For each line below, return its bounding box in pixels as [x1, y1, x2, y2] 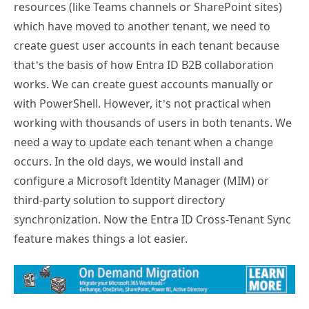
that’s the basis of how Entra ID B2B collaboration [14, 57, 274, 72]
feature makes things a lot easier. [14, 231, 188, 246]
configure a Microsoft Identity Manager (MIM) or [14, 173, 269, 188]
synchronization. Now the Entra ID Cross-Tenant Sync [14, 212, 291, 227]
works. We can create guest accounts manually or [14, 77, 273, 92]
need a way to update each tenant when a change [14, 134, 273, 150]
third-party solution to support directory [14, 192, 225, 208]
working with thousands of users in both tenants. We [14, 115, 292, 130]
